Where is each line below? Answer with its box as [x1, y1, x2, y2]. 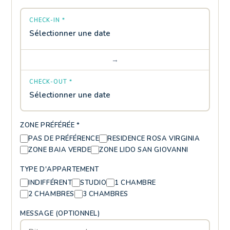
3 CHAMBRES [82, 189, 128, 199]
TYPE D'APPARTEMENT [20, 165, 99, 174]
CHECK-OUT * [29, 78, 72, 86]
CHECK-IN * [29, 16, 65, 24]
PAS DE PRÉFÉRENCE [28, 134, 100, 143]
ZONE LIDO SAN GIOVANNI [99, 145, 188, 155]
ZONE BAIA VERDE [28, 145, 91, 155]
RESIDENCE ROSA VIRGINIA [107, 134, 200, 143]
